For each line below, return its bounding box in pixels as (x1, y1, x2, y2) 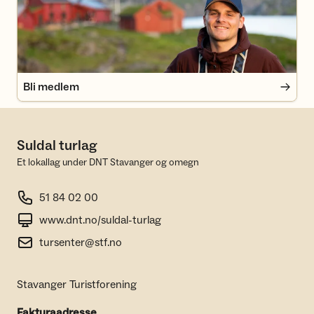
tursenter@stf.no (39, 235, 122, 250)
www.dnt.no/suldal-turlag (39, 213, 161, 227)
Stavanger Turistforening (17, 278, 137, 292)
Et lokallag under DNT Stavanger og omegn (17, 156, 199, 169)
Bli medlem (23, 80, 79, 94)
